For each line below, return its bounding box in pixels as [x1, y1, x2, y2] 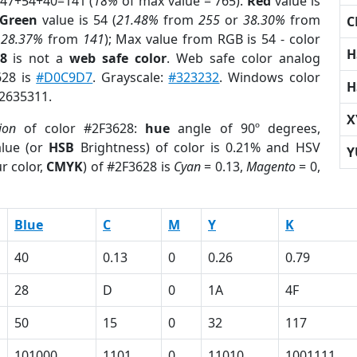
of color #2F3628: [16, 120, 146, 137]
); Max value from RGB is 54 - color [104, 30, 320, 48]
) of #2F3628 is [83, 158, 174, 175]
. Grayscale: [92, 69, 169, 86]
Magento [245, 158, 296, 175]
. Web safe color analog [167, 49, 320, 67]
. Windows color [219, 69, 320, 86]
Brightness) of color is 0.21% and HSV [74, 139, 320, 156]
